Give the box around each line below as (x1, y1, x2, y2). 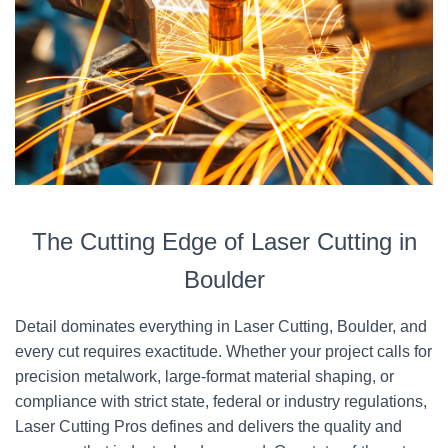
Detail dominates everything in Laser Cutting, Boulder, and (15, 318, 427, 335)
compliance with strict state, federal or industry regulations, (15, 393, 427, 410)
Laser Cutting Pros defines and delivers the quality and (15, 418, 402, 435)
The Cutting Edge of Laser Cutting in (31, 228, 417, 255)
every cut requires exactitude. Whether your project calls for (15, 343, 432, 360)
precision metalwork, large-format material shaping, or (15, 368, 394, 385)
